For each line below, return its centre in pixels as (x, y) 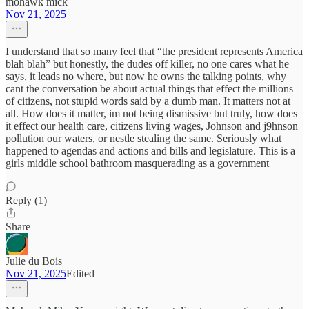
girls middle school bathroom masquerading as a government (137, 163)
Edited (80, 273)
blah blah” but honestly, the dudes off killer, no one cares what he (147, 64)
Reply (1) (26, 200)
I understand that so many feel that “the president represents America (154, 51)
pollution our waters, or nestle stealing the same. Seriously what (143, 138)
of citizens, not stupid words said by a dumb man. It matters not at (148, 101)
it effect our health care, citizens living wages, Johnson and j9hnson (152, 126)
